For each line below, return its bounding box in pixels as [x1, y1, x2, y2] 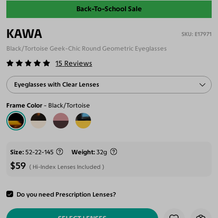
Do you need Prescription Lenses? [16, 190, 116, 198]
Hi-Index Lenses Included [33, 163, 101, 171]
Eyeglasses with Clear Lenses [14, 80, 100, 88]
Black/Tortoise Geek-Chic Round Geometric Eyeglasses [6, 44, 167, 52]
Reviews [64, 59, 92, 68]
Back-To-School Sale [76, 4, 142, 14]
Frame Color [6, 101, 43, 109]
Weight [72, 148, 94, 156]
